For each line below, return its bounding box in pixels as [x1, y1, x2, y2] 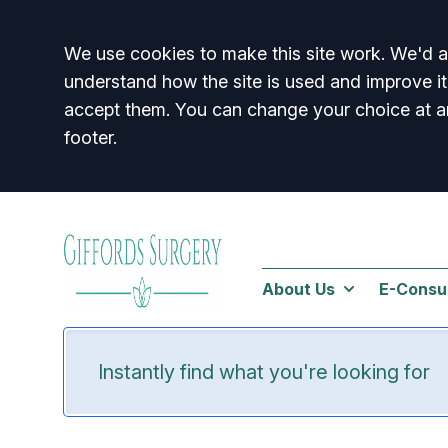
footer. [64, 127, 117, 148]
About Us [262, 278, 335, 299]
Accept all [63, 37, 206, 81]
